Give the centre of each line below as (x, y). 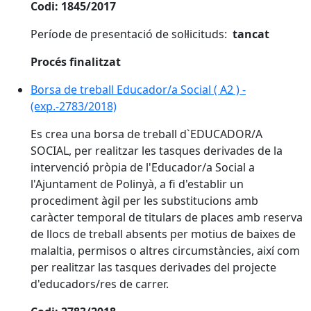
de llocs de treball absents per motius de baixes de (163, 234)
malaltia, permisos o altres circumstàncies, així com (165, 251)
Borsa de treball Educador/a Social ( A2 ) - (138, 90)
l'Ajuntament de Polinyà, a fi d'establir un (137, 184)
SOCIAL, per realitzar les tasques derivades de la (157, 151)
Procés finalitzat (76, 62)
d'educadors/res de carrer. (100, 284)
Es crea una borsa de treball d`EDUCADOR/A (146, 134)
